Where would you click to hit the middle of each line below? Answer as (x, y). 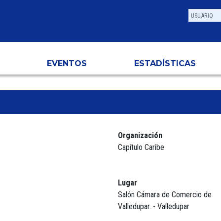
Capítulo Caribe (141, 147)
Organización (140, 135)
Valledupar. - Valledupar (154, 206)
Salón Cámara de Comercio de (165, 194)
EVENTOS (67, 63)
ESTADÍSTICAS (165, 63)
